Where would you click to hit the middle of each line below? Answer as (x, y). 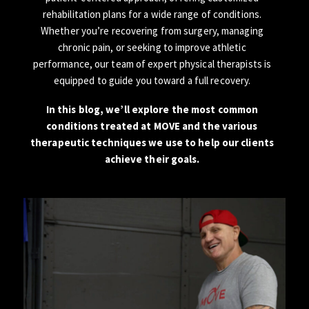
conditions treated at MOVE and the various (152, 126)
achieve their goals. (152, 159)
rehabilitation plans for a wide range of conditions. (152, 14)
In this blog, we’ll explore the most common (152, 109)
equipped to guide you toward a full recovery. (152, 80)
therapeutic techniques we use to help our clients (152, 142)
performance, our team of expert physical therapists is (152, 63)
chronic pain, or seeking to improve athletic (152, 47)
